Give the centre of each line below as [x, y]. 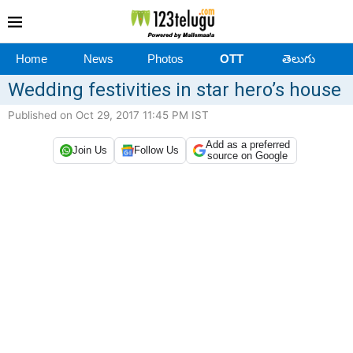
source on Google [247, 155]
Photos [165, 58]
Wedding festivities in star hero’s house [175, 89]
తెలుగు [298, 58]
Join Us [89, 150]
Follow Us [156, 150]
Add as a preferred [247, 144]
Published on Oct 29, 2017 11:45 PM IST [108, 115]
